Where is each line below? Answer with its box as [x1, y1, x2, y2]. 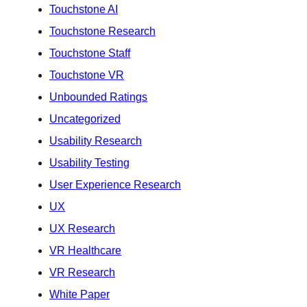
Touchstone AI [49, 3, 118, 15]
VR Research [49, 266, 115, 278]
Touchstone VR [49, 69, 124, 81]
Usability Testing [49, 156, 130, 169]
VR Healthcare [49, 244, 121, 256]
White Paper [49, 288, 110, 300]
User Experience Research [49, 178, 181, 191]
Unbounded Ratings [49, 90, 147, 103]
